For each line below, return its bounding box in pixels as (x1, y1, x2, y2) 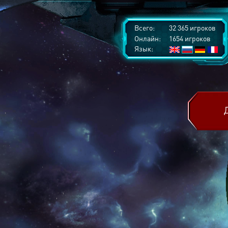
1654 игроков (167, 34, 211, 43)
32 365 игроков (167, 23, 216, 32)
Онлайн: (134, 34, 161, 43)
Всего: (134, 23, 155, 32)
